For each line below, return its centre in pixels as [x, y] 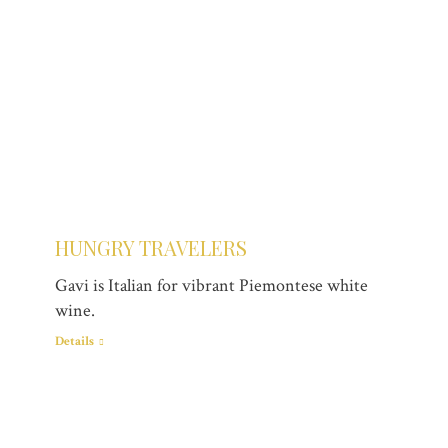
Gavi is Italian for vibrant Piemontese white [211, 285]
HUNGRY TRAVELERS [151, 247]
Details [74, 341]
